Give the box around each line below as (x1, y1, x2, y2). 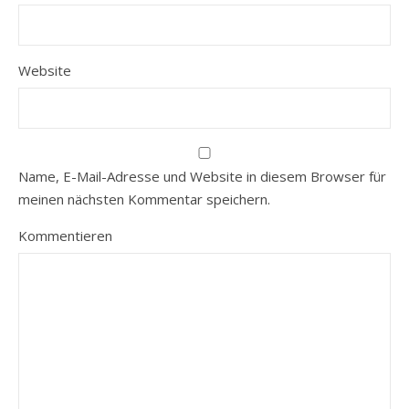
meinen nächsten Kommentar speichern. (18, 189, 270, 208)
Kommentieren (18, 225, 112, 245)
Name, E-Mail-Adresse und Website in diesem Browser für (18, 166, 386, 185)
